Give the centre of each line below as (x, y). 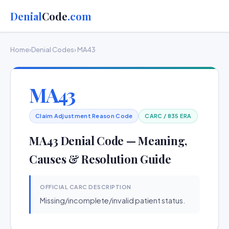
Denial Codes (53, 50)
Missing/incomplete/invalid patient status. (112, 200)
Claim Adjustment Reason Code (84, 116)
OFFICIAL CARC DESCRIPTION (86, 187)
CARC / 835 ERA (168, 116)
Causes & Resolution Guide (100, 159)
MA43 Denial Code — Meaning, (108, 141)
